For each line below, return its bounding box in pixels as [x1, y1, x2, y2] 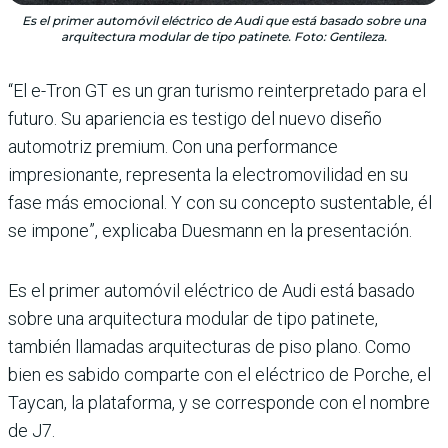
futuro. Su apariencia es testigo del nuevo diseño [8, 108, 382, 129]
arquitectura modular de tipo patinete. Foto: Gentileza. [61, 29, 387, 44]
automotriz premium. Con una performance [8, 136, 338, 157]
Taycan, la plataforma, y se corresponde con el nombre [8, 392, 430, 413]
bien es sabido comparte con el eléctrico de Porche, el [8, 364, 431, 385]
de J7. [8, 420, 55, 441]
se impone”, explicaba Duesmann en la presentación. [8, 220, 412, 241]
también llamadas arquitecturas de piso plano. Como [8, 336, 411, 357]
